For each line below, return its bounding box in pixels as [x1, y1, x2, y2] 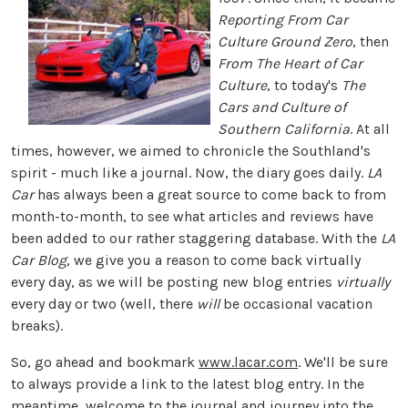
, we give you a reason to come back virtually [66, 251, 361, 270]
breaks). [11, 317, 63, 335]
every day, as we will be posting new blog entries [11, 273, 336, 291]
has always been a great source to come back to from [34, 186, 386, 204]
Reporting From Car [217, 11, 348, 29]
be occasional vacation [219, 295, 372, 313]
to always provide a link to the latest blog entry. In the [11, 375, 364, 393]
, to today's [266, 76, 342, 95]
